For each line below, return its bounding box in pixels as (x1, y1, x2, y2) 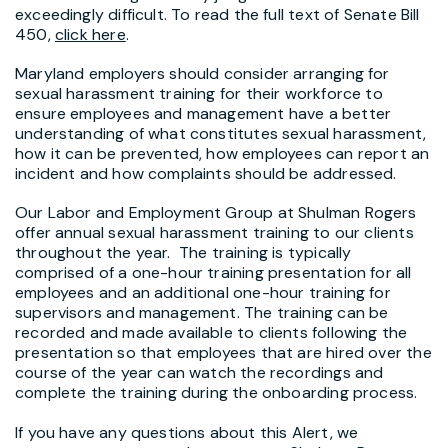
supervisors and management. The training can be (15, 302, 389, 324)
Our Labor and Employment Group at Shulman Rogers (15, 202, 417, 224)
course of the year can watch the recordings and (15, 362, 384, 384)
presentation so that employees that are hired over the (15, 342, 432, 364)
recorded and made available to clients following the (15, 322, 408, 344)
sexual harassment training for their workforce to (15, 83, 383, 105)
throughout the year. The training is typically (15, 242, 352, 264)
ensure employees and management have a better (15, 103, 392, 125)
